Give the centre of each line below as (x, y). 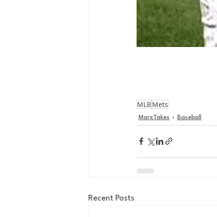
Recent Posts (111, 198)
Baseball (189, 118)
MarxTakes (154, 118)
